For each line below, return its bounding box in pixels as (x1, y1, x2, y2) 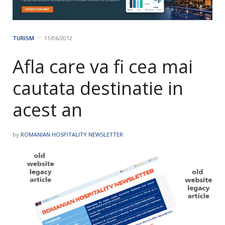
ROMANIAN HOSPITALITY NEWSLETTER (21, 131, 123, 139)
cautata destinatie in (13, 76, 183, 101)
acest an (13, 97, 82, 123)
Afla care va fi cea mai (13, 54, 193, 79)
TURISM (13, 34, 34, 42)
